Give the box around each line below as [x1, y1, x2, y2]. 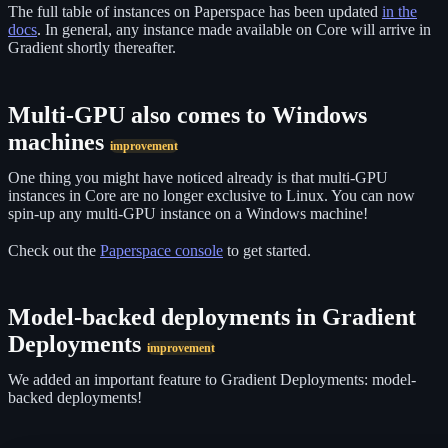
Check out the [8, 241, 100, 259]
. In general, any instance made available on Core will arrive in [37, 21, 431, 39]
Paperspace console [100, 241, 223, 259]
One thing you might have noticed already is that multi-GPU [8, 168, 388, 186]
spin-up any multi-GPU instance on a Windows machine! [8, 204, 368, 222]
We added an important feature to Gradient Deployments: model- [8, 371, 416, 389]
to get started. [223, 241, 315, 259]
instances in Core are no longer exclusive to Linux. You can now [8, 186, 415, 204]
